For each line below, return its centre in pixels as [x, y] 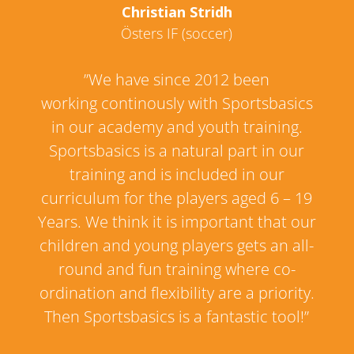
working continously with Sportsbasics [177, 103]
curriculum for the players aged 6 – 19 [177, 198]
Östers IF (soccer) [177, 33]
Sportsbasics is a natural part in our [177, 151]
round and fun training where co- [177, 269]
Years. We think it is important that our [177, 222]
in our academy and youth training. [177, 127]
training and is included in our [177, 174]
